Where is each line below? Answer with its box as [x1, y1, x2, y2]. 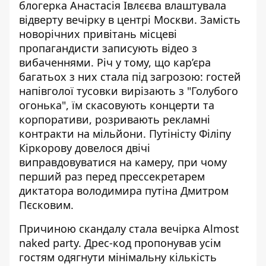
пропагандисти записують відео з [19, 41, 197, 55]
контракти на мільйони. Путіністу [19, 126, 199, 141]
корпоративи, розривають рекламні [19, 112, 210, 126]
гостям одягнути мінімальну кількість [19, 250, 217, 264]
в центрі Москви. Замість [105, 12, 240, 27]
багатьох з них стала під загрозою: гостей [19, 69, 241, 84]
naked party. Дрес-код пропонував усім [19, 236, 221, 250]
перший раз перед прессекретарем [19, 169, 205, 183]
